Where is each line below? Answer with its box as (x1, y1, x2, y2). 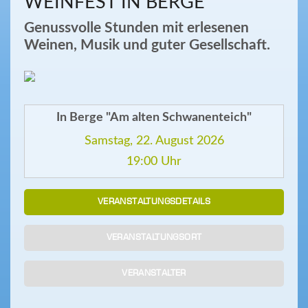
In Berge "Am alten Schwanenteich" (56, 111, 252, 124)
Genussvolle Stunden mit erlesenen (24, 21, 249, 35)
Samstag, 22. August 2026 (84, 135, 224, 147)
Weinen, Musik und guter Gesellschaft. (24, 38, 270, 52)
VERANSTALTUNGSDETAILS (97, 197, 211, 207)
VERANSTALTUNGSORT (106, 232, 202, 243)
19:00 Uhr (126, 155, 181, 168)
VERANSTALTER (122, 268, 186, 278)
